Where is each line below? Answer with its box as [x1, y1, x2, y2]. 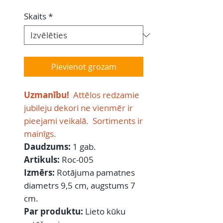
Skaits [24, 10, 46, 22]
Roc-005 [62, 154, 94, 166]
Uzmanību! [24, 89, 69, 101]
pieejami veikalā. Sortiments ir [24, 115, 143, 127]
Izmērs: [24, 167, 57, 179]
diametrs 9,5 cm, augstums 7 [24, 180, 135, 192]
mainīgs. [24, 128, 56, 140]
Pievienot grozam [51, 61, 116, 73]
